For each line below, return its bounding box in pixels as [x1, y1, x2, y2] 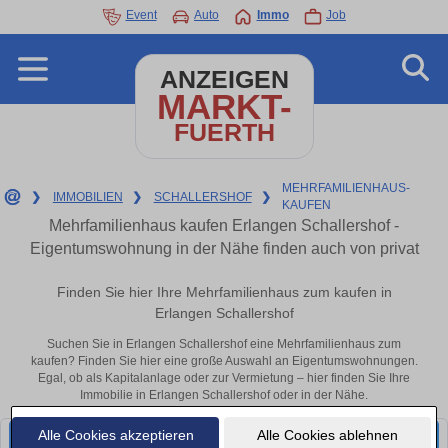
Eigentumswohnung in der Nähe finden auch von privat [29, 240, 419, 257]
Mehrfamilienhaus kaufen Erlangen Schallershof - [49, 217, 399, 234]
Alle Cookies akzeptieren [37, 426, 194, 443]
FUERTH [173, 119, 275, 146]
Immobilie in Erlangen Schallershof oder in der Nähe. [80, 388, 368, 403]
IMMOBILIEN [52, 189, 123, 204]
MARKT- [156, 87, 292, 126]
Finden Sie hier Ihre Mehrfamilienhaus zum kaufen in [56, 284, 392, 301]
